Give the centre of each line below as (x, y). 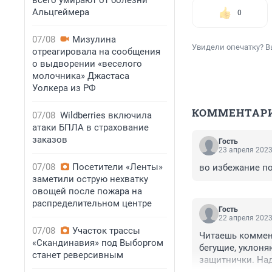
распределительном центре (92, 203)
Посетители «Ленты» (117, 167)
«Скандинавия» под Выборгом (98, 243)
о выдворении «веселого (87, 64)
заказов (50, 140)
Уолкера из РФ (64, 88)
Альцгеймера (61, 12)
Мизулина (94, 39)
